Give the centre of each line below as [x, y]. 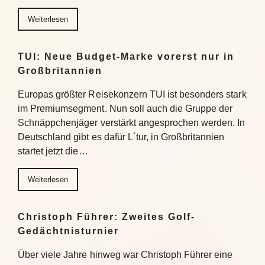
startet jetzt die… [53, 151]
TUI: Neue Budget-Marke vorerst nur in [126, 56]
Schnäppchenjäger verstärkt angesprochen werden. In [132, 123]
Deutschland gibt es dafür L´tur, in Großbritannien [121, 137]
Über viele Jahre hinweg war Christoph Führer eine [125, 255]
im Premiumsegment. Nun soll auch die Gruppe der [125, 109]
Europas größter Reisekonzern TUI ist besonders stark [132, 94]
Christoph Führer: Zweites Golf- [106, 217]
